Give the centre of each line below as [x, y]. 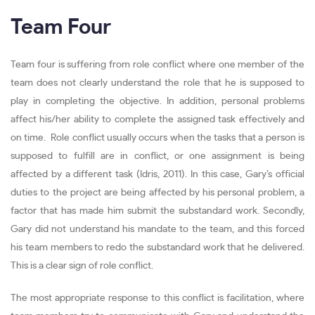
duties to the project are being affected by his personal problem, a [157, 193]
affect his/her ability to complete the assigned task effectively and [157, 120]
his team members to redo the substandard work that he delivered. [157, 247]
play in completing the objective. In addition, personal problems [157, 101]
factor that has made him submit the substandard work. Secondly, [157, 211]
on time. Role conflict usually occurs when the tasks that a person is [157, 138]
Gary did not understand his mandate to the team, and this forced [157, 229]
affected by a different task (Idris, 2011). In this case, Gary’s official [157, 174]
